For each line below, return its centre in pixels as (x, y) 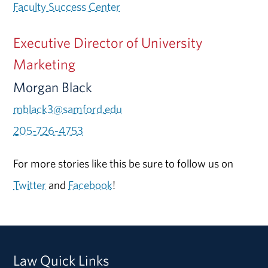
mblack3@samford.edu (68, 109)
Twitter (30, 185)
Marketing (45, 64)
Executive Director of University (108, 43)
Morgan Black (53, 87)
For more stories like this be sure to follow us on (124, 164)
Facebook (91, 185)
